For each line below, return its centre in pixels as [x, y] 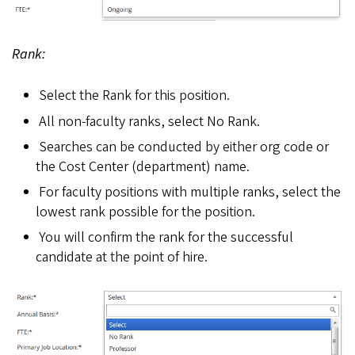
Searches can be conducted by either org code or [183, 147]
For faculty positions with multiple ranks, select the [189, 193]
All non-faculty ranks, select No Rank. [149, 121]
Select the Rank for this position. [134, 96]
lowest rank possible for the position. [145, 212]
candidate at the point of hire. [122, 258]
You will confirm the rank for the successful [166, 238]
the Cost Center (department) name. [143, 166]
